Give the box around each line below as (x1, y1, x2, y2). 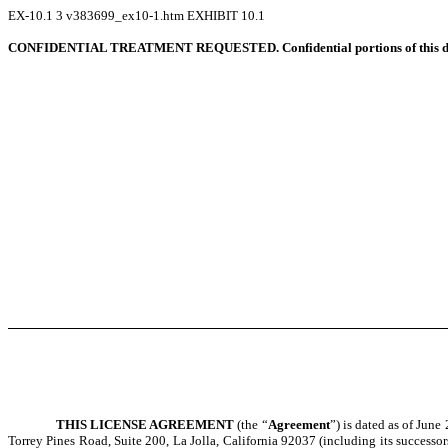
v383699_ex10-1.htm (66, 8, 187, 23)
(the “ (234, 417, 268, 433)
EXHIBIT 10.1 (187, 8, 265, 23)
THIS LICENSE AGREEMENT (56, 417, 235, 433)
